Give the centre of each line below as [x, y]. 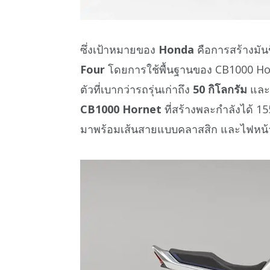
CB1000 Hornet [121, 109]
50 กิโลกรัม [220, 89]
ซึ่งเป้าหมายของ [119, 50]
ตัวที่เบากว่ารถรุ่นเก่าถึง [137, 89]
